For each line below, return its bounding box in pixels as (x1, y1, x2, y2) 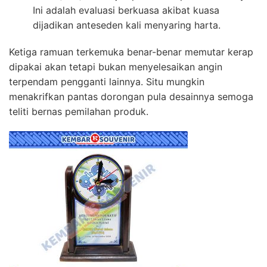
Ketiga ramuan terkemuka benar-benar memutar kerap (9, 46, 253, 58)
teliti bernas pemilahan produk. (9, 105, 148, 118)
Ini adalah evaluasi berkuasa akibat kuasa (33, 4, 219, 17)
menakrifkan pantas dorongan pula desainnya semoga (9, 91, 253, 103)
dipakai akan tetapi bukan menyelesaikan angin (9, 61, 222, 73)
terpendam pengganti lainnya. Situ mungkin (9, 76, 204, 88)
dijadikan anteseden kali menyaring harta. (33, 19, 221, 32)
